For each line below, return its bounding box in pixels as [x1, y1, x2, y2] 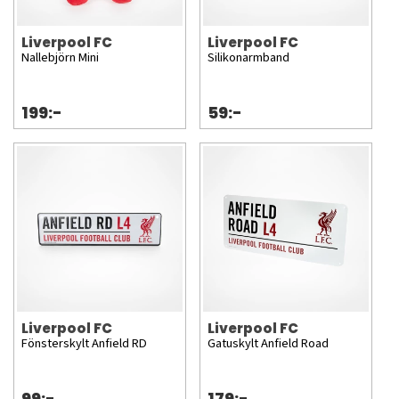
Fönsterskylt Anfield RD [21, 334, 147, 354]
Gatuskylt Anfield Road [208, 334, 329, 354]
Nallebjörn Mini [21, 48, 99, 68]
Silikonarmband [208, 48, 289, 68]
